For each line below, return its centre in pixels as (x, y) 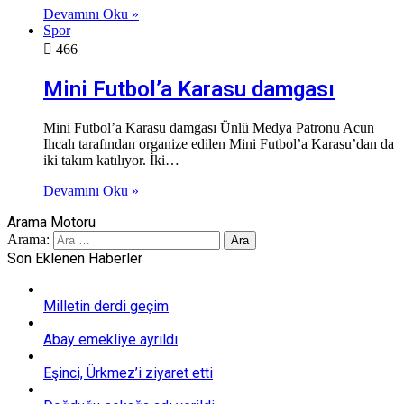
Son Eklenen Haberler (75, 259)
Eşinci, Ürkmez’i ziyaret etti (128, 373)
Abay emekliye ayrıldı (110, 340)
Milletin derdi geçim (106, 307)
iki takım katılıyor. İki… (111, 161)
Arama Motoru (51, 223)
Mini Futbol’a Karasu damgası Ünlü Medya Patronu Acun (209, 128)
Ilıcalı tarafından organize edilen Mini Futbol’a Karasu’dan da (219, 144)
